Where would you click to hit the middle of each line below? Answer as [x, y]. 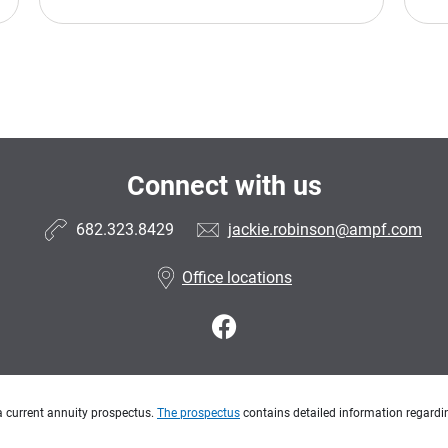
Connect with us [224, 186]
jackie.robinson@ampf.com [325, 229]
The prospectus [198, 413]
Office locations [237, 277]
